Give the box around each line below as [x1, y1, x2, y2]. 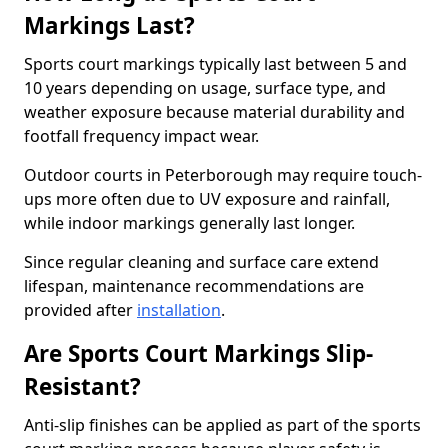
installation [137, 299, 221, 321]
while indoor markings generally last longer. [24, 212, 359, 234]
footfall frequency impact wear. [24, 125, 263, 147]
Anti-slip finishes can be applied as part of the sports [24, 414, 421, 436]
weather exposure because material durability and [24, 101, 405, 123]
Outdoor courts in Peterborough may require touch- [24, 164, 422, 186]
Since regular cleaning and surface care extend [24, 251, 379, 273]
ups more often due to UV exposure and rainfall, [24, 188, 390, 210]
